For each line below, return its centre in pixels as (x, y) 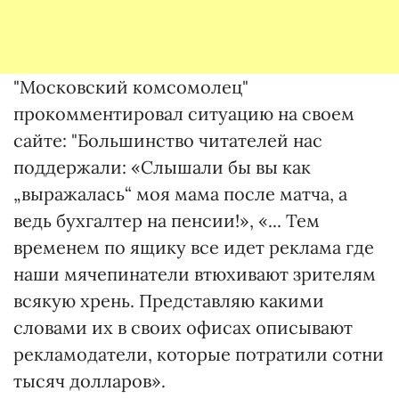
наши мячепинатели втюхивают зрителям (195, 274)
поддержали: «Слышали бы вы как (162, 167)
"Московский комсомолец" (131, 87)
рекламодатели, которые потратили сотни (199, 354)
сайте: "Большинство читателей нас (168, 140)
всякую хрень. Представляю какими (169, 301)
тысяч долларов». (90, 381)
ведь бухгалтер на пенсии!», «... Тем (167, 220)
